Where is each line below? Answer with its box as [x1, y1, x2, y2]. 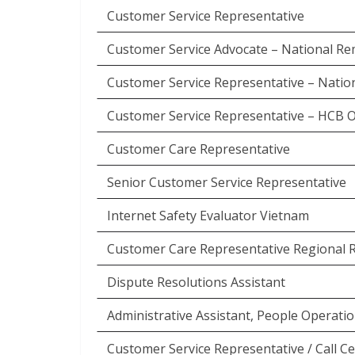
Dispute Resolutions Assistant [107, 273, 285, 291]
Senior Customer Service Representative [107, 174, 346, 191]
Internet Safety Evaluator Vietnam [107, 207, 309, 224]
